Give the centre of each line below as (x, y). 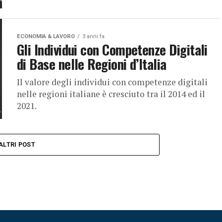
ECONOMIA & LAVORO (46, 36)
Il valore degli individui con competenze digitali (112, 82)
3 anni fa (93, 36)
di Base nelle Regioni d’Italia (92, 64)
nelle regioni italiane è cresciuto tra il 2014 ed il (111, 94)
